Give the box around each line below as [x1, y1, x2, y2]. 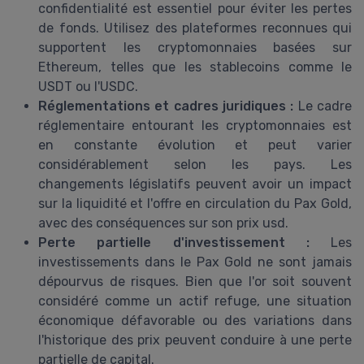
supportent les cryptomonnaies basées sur [38, 39, 352, 55]
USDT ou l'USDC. [38, 78, 138, 94]
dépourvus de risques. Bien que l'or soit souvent [38, 273, 352, 289]
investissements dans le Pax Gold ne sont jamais [38, 253, 352, 270]
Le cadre [293, 97, 353, 114]
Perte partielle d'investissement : [38, 234, 310, 250]
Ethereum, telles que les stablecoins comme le [38, 58, 352, 75]
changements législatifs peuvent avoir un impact [38, 175, 352, 192]
